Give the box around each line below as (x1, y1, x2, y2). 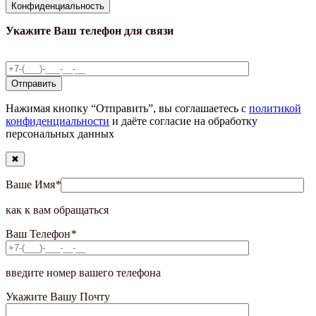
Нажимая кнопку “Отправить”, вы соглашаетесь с (6, 102, 249, 114)
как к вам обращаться (6, 203, 109, 216)
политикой (249, 102, 301, 114)
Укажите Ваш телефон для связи (6, 24, 174, 37)
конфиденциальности (6, 114, 109, 127)
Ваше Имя (6, 178, 55, 190)
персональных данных (6, 127, 114, 140)
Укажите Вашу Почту (6, 290, 110, 303)
